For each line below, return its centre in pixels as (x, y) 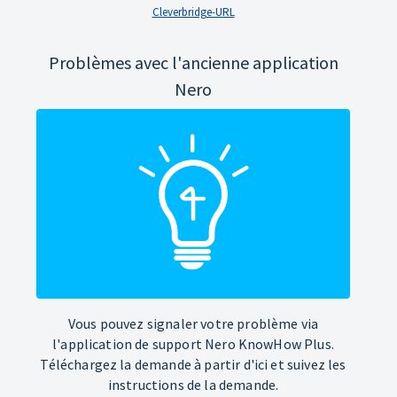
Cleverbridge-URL (193, 12)
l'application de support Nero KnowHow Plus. (193, 343)
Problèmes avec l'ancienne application (193, 62)
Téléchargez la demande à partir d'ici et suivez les (193, 364)
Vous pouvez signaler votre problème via (193, 323)
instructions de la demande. (193, 384)
